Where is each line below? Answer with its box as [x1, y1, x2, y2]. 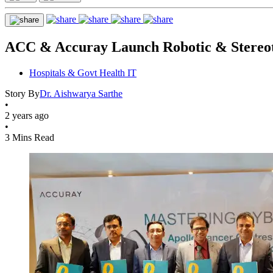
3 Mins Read [5, 132, 54, 143]
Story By [5, 88, 40, 99]
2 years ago [5, 110, 49, 121]
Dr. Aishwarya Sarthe [40, 88, 122, 99]
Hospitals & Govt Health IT [29, 67, 136, 78]
